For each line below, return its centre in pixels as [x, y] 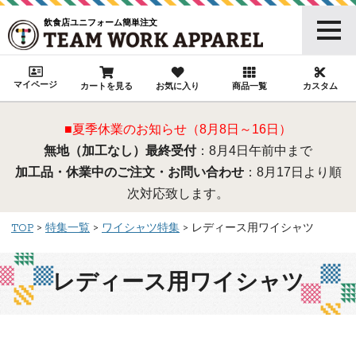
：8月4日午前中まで [254, 151]
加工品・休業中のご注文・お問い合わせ [129, 172]
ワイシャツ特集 [141, 229]
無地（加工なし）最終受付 [120, 151]
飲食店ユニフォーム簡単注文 [100, 22]
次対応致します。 [178, 194]
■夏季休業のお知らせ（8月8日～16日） [178, 130]
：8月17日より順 [292, 172]
